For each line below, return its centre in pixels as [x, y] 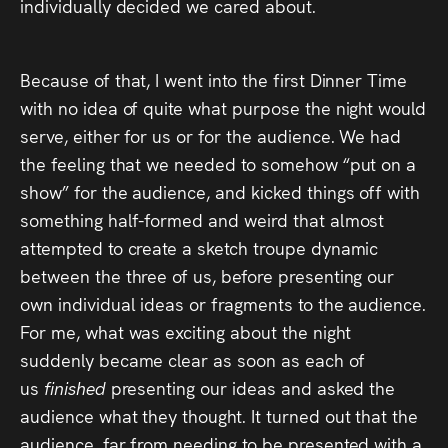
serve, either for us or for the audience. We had [211, 135]
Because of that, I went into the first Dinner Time [214, 79]
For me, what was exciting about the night [185, 331]
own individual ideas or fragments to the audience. [223, 303]
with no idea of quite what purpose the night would [223, 107]
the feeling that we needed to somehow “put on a [218, 163]
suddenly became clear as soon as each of [192, 359]
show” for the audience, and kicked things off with [220, 191]
